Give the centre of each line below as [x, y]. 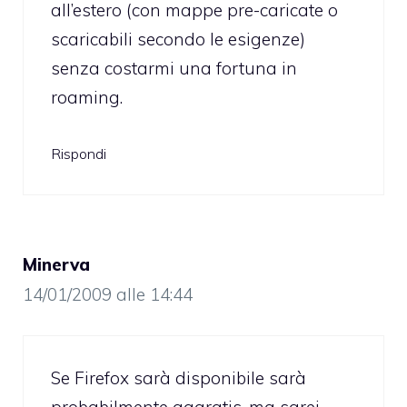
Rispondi [79, 153]
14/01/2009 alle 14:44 [108, 294]
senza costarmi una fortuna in [174, 69]
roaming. [87, 98]
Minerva [56, 264]
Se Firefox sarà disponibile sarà [179, 378]
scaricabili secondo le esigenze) [178, 40]
